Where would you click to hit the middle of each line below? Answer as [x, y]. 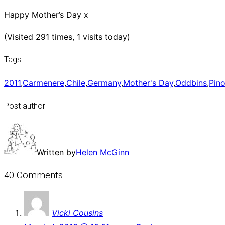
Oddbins [191, 83]
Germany [104, 83]
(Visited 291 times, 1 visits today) [67, 36]
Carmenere [43, 83]
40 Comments [33, 175]
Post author [25, 106]
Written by [56, 152]
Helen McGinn [102, 152]
